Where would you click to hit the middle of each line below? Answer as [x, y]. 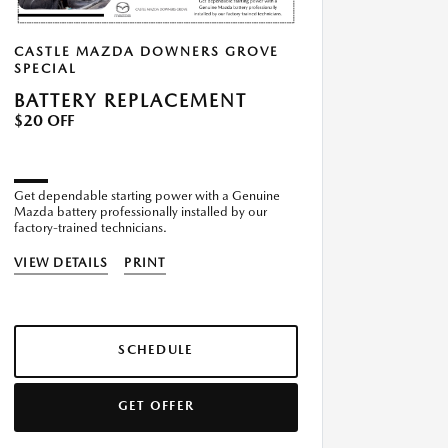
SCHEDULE [156, 350]
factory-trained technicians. [90, 228]
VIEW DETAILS [61, 263]
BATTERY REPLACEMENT [130, 101]
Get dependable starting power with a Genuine [147, 196]
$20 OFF [44, 121]
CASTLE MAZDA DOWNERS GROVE [146, 52]
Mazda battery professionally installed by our [140, 212]
